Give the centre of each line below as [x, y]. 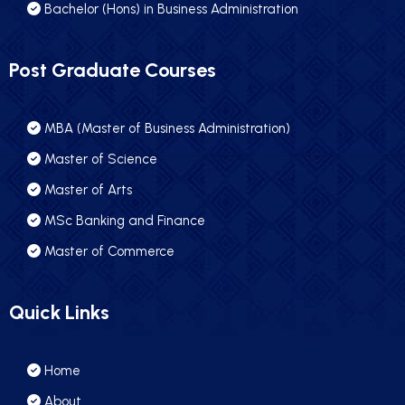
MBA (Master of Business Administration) [167, 129]
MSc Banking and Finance [125, 221]
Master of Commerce [109, 252]
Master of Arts [88, 190]
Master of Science [101, 160]
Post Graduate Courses [113, 71]
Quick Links [59, 313]
